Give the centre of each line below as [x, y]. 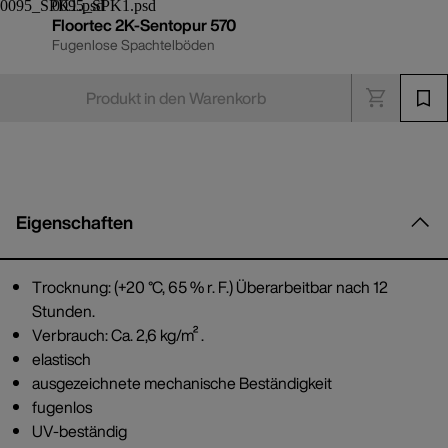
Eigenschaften [74, 222]
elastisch [61, 359]
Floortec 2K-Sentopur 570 [144, 25]
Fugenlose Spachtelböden [133, 45]
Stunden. [63, 311]
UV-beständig [79, 431]
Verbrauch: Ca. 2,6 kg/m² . [118, 335]
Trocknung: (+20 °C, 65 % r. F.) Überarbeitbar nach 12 [210, 287]
